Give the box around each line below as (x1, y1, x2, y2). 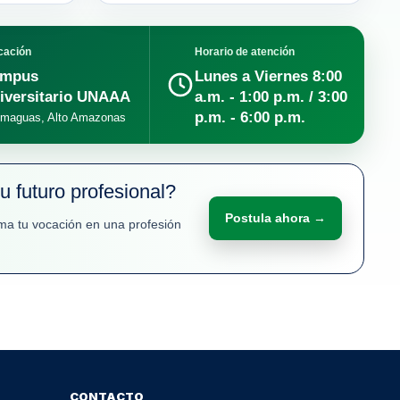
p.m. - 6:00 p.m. (194, 108, 305, 126)
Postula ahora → (224, 211, 326, 226)
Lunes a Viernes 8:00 (194, 67, 342, 85)
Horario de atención (194, 45, 295, 58)
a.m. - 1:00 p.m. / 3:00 (194, 87, 347, 105)
